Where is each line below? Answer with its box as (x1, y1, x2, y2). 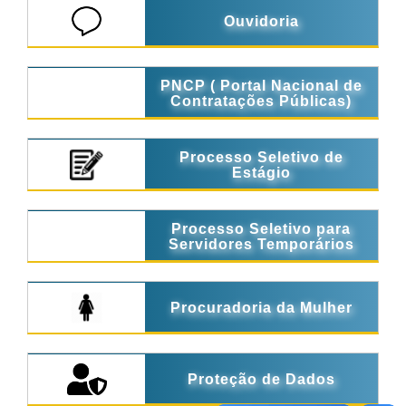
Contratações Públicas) (170, 92, 353, 109)
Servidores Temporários (168, 236, 354, 252)
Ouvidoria (223, 14, 299, 29)
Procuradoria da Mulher (169, 300, 353, 315)
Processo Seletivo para (171, 220, 352, 237)
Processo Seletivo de (179, 149, 343, 165)
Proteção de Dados (187, 372, 335, 387)
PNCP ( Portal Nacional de (159, 77, 362, 93)
